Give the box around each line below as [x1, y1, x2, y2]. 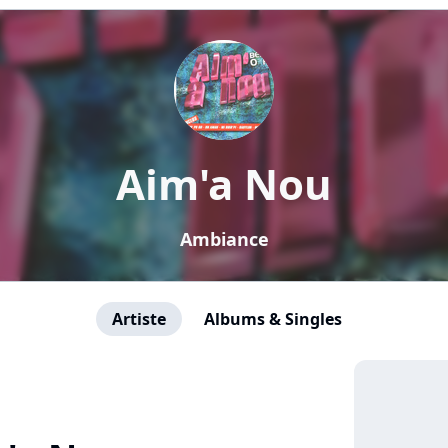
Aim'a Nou [116, 155, 332, 212]
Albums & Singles [204, 308, 342, 330]
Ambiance [179, 227, 269, 251]
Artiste [112, 308, 166, 330]
